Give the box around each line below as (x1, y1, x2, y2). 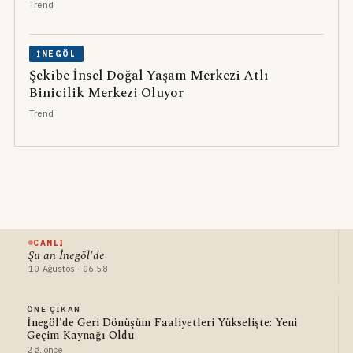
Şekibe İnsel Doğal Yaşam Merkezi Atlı (28, 65, 269, 86)
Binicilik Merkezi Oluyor (28, 82, 184, 103)
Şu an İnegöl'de (28, 246, 105, 265)
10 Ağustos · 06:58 (28, 262, 108, 274)
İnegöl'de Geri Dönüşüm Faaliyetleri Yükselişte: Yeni (26, 314, 297, 331)
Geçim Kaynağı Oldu (26, 326, 134, 344)
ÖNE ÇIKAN (26, 303, 81, 314)
